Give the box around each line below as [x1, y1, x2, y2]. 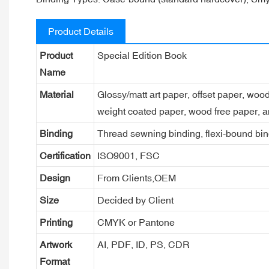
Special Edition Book [97, 49, 187, 61]
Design [39, 172, 70, 183]
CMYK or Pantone [97, 216, 175, 228]
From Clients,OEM [97, 172, 176, 183]
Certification [39, 150, 91, 161]
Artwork [39, 238, 72, 250]
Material [39, 88, 74, 100]
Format [39, 255, 70, 267]
